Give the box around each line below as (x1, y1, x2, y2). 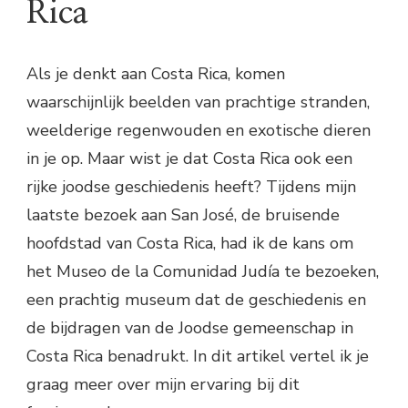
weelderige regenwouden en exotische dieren (26, 119, 371, 142)
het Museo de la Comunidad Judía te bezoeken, (26, 260, 379, 283)
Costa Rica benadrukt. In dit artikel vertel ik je (26, 345, 369, 368)
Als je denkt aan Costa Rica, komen (26, 63, 285, 86)
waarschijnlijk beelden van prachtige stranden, (26, 91, 370, 114)
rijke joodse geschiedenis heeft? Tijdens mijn (26, 176, 356, 199)
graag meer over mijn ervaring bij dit (26, 373, 300, 396)
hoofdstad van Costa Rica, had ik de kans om (26, 232, 353, 255)
